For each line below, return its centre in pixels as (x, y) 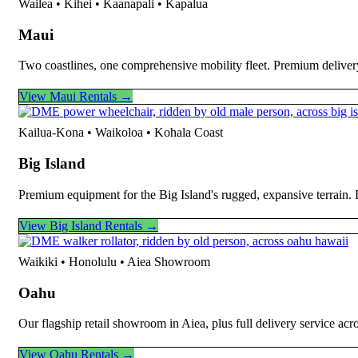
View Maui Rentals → (76, 97)
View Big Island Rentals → (89, 225)
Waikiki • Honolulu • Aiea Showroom (114, 261)
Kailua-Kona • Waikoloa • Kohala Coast (121, 133)
